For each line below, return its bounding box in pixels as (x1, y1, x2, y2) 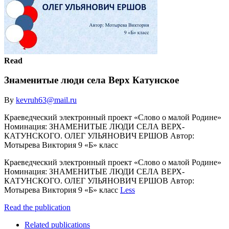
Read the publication (4, 202, 71, 212)
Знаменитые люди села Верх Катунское (4, 75, 179, 86)
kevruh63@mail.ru (16, 95, 77, 104)
